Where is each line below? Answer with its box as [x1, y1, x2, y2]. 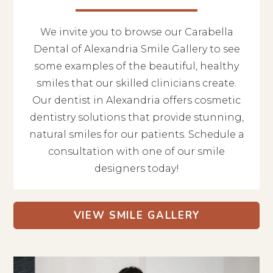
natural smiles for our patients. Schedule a [29, 128, 244, 140]
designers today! [94, 162, 179, 174]
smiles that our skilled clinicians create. [37, 77, 236, 89]
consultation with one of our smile [48, 145, 225, 157]
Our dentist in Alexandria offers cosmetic [32, 94, 241, 106]
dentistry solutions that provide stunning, [29, 111, 244, 123]
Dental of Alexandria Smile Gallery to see [33, 43, 240, 55]
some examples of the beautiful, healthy [34, 60, 239, 72]
